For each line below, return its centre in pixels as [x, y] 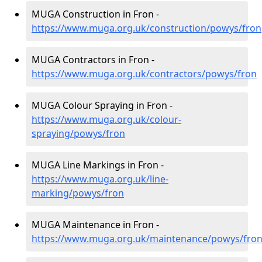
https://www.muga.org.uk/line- [100, 179]
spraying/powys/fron [78, 133]
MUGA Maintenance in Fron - [95, 225]
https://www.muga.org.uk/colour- [106, 119]
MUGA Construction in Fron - [95, 14]
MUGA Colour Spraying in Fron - [102, 105]
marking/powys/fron [78, 193]
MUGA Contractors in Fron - [93, 60]
